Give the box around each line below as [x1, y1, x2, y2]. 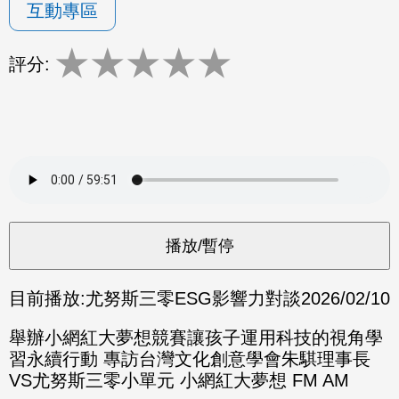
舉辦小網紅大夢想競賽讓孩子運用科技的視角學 [9, 327, 383, 347]
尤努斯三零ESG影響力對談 [85, 288, 301, 308]
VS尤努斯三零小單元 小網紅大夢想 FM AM [9, 370, 349, 390]
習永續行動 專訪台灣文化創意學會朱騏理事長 [9, 348, 370, 369]
